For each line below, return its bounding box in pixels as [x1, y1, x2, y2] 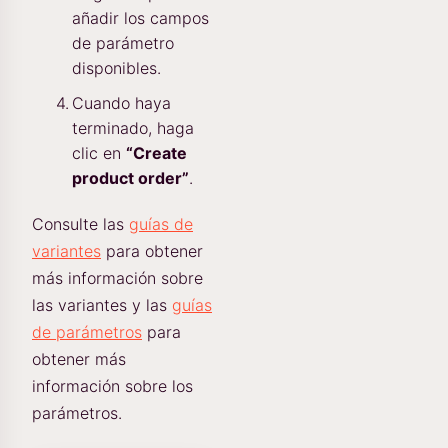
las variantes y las [32, 295, 172, 316]
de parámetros [32, 322, 142, 343]
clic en [72, 143, 126, 164]
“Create [126, 143, 187, 164]
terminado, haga [72, 118, 194, 139]
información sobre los [32, 376, 193, 397]
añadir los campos [72, 8, 209, 29]
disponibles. [72, 58, 161, 79]
